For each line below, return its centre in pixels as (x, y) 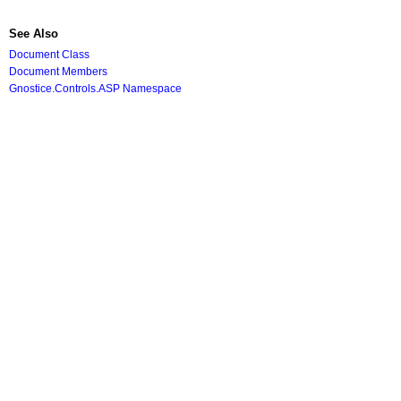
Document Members (58, 71)
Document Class (49, 54)
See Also (34, 34)
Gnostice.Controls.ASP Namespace (95, 88)
